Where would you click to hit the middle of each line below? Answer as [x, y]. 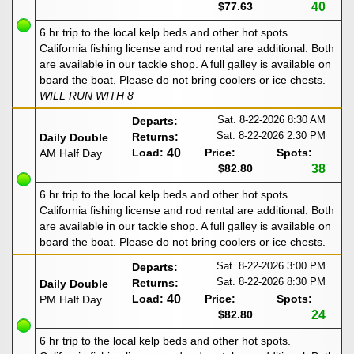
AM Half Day [71, 154]
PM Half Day [71, 300]
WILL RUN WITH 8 [87, 96]
